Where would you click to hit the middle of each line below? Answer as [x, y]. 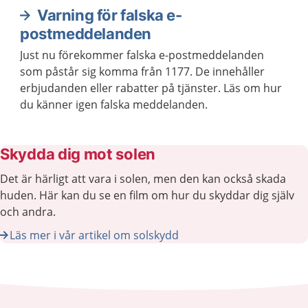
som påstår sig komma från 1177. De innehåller [142, 71]
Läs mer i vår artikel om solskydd [94, 235]
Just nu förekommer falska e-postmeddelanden [142, 55]
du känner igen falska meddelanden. [114, 104]
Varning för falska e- [110, 15]
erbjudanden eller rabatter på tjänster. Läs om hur [151, 88]
